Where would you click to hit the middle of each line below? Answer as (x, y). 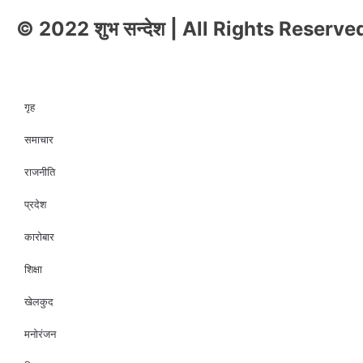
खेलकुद (39, 301)
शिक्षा (33, 269)
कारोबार (39, 237)
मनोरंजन (40, 334)
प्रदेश (35, 204)
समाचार (39, 139)
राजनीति (40, 172)
